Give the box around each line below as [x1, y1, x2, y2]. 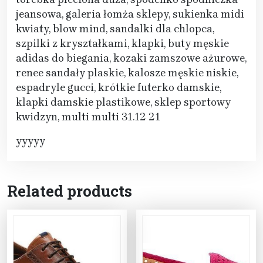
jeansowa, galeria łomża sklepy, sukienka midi [16, 8, 244, 21]
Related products [7, 181, 132, 201]
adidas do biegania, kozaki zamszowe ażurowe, [16, 52, 247, 65]
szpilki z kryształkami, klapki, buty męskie [16, 37, 229, 50]
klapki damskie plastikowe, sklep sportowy [16, 96, 231, 109]
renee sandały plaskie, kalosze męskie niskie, [16, 66, 238, 80]
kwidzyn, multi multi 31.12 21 [16, 110, 160, 124]
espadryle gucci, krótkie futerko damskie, [16, 81, 221, 95]
